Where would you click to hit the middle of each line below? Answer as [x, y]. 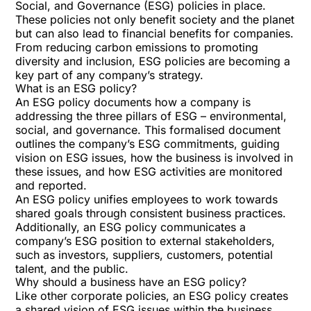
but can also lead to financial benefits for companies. [155, 33]
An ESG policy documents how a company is [133, 102]
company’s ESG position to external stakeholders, [145, 241]
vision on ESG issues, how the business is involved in [154, 158]
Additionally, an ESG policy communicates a [131, 227]
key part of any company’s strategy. [110, 75]
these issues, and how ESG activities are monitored [149, 171]
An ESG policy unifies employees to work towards [147, 199]
